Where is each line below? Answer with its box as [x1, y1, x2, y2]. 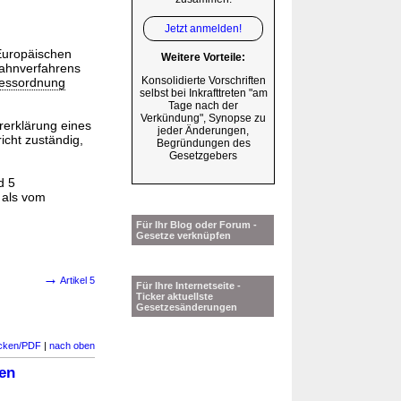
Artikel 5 [58, 275, 95, 286]
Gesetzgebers [169, 149, 237, 163]
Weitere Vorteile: [161, 51, 245, 64]
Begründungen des [156, 137, 251, 150]
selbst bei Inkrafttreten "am [139, 87, 268, 100]
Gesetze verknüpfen [136, 230, 231, 242]
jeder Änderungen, [158, 124, 249, 138]
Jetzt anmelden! [165, 21, 242, 35]
